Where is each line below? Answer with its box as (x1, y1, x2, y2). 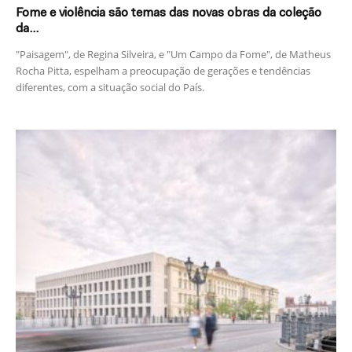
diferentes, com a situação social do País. (16, 80, 204, 95)
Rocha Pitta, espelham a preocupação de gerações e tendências (16, 64, 310, 79)
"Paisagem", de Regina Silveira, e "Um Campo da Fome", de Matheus (16, 47, 331, 62)
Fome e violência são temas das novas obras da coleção (16, 7, 321, 20)
